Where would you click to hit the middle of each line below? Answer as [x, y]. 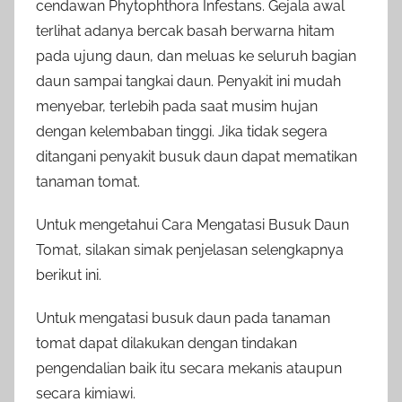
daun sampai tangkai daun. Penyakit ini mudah [188, 82]
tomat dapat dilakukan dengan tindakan [166, 344]
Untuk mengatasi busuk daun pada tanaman [183, 319]
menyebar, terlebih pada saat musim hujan [177, 107]
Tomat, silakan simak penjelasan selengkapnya [190, 250]
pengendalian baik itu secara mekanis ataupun [189, 369]
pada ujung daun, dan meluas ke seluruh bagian [196, 57]
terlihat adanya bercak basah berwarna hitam [185, 31]
